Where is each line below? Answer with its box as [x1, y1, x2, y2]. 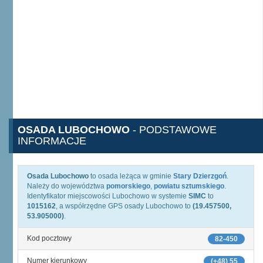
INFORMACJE [18, 135, 86, 147]
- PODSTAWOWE [130, 124, 217, 136]
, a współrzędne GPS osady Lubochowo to [56, 202, 193, 210]
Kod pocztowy [27, 234, 72, 242]
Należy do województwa [27, 182, 106, 190]
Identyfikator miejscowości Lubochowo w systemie [27, 192, 188, 200]
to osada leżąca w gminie [89, 172, 173, 180]
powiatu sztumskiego [154, 182, 224, 190]
